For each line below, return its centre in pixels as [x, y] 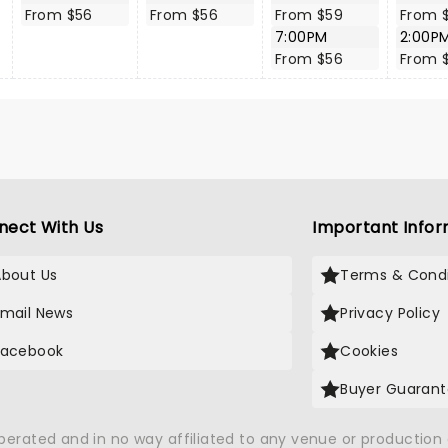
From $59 [309, 15]
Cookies [369, 351]
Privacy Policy [390, 313]
